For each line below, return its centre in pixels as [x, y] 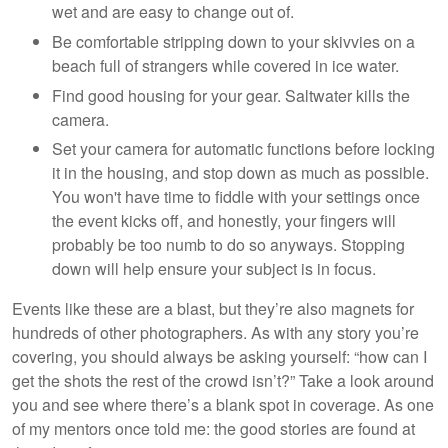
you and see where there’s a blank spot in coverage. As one [223, 405]
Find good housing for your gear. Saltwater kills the [231, 95]
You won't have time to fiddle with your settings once [236, 197]
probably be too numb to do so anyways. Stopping [228, 245]
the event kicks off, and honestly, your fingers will [224, 221]
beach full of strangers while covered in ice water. [225, 65]
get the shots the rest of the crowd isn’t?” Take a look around [223, 381]
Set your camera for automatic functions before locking [243, 149]
